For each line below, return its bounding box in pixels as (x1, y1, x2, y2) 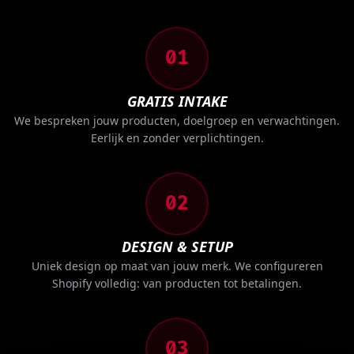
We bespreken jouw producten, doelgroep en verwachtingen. (14, 113, 340, 128)
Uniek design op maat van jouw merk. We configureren (31, 258, 323, 273)
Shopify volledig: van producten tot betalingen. (52, 276, 302, 291)
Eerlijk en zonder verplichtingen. (90, 130, 264, 145)
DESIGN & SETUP (121, 237, 233, 256)
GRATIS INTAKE (126, 92, 228, 111)
